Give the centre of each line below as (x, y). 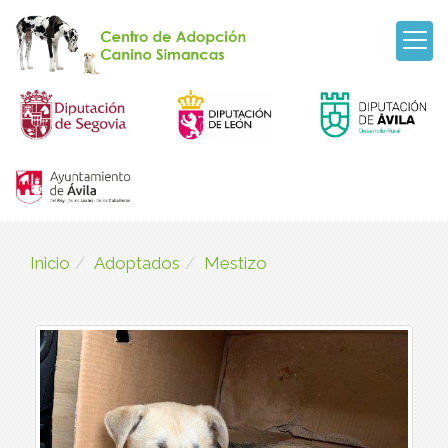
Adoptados (137, 262)
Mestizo (235, 262)
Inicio (50, 262)
